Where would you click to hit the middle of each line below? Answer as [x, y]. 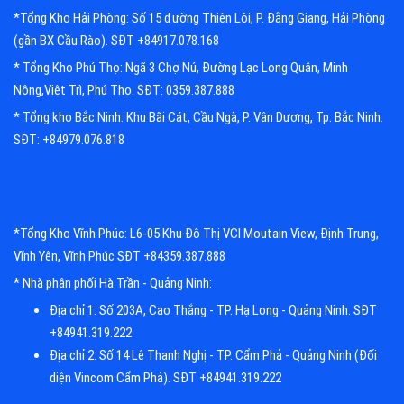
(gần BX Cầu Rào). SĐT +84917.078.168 [116, 41]
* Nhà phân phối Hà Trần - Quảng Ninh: [113, 284]
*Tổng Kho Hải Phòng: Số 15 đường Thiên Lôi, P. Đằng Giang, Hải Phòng [199, 18]
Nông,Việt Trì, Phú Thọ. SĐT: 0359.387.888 [124, 91]
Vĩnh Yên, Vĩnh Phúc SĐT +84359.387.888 [119, 257]
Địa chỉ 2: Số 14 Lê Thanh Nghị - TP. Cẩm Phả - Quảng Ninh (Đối [213, 356]
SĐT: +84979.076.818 [69, 140]
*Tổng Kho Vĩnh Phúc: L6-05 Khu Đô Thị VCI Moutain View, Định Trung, [196, 234]
